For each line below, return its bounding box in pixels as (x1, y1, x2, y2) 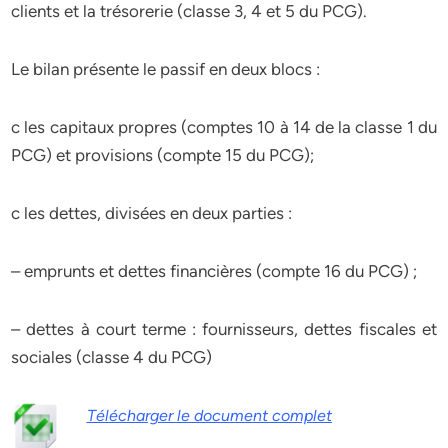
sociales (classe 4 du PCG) (11, 347, 213, 367)
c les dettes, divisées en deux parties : (11, 203, 293, 223)
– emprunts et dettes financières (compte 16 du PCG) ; (11, 261, 418, 281)
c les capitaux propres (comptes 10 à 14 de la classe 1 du (11, 117, 437, 137)
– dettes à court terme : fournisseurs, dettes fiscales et (11, 319, 437, 339)
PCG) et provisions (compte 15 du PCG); (11, 145, 315, 165)
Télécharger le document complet (86, 406, 332, 425)
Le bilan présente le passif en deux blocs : (11, 59, 321, 79)
